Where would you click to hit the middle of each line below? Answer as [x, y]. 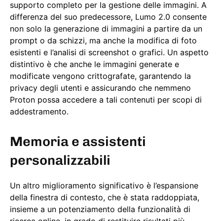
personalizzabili [60, 161]
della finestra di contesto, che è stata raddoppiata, [105, 198]
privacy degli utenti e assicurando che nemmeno [100, 88]
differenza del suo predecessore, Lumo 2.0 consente [108, 17]
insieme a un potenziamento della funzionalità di [100, 209]
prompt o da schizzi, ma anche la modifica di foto [103, 41]
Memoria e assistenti [78, 142]
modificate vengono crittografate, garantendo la [100, 76]
